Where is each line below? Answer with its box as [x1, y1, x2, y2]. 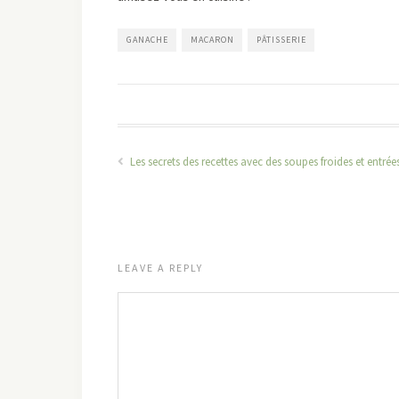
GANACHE [126, 34, 168, 45]
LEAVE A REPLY [118, 261, 203, 274]
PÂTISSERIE [256, 34, 306, 45]
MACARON [191, 34, 234, 45]
